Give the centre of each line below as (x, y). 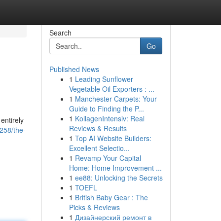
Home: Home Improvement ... (115, 168)
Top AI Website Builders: (113, 138)
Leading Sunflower (104, 79)
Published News (74, 69)
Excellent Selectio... (99, 148)
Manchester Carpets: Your (116, 99)
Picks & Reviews (94, 207)
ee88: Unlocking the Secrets (119, 178)
